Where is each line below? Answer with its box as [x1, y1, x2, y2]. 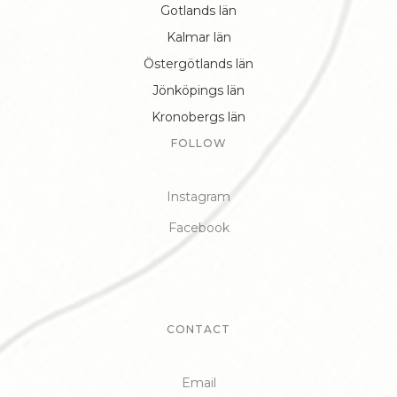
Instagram [167, 189, 230, 205]
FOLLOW [170, 136, 227, 150]
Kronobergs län [152, 109, 245, 125]
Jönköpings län [152, 82, 245, 98]
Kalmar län [166, 29, 231, 45]
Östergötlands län [144, 56, 253, 72]
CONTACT [167, 323, 230, 336]
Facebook [167, 220, 230, 236]
